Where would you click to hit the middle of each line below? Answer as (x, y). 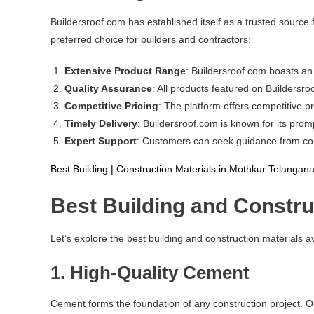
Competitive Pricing (111, 106)
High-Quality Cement (160, 273)
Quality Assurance (108, 88)
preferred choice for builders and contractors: (151, 39)
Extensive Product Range (125, 71)
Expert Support (101, 141)
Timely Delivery (101, 123)
